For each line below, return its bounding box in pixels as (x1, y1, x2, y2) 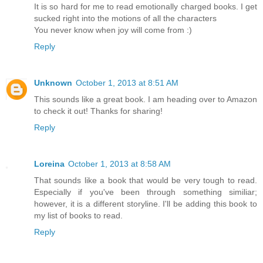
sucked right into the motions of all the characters (34, 14, 217, 23)
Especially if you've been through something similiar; (34, 187, 257, 197)
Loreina (34, 159, 65, 169)
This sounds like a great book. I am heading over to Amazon (34, 95, 257, 104)
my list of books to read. (34, 211, 123, 221)
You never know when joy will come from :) (34, 25, 192, 35)
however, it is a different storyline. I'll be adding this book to (34, 199, 257, 209)
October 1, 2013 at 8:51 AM (76, 78, 178, 88)
